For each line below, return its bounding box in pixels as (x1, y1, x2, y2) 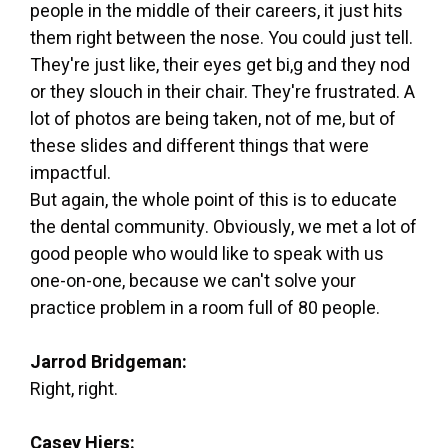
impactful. (30, 159, 111, 187)
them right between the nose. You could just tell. (30, 24, 413, 52)
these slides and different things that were (30, 132, 369, 160)
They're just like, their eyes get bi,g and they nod (30, 51, 410, 79)
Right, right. (30, 375, 118, 403)
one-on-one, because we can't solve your (30, 267, 356, 295)
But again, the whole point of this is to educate (30, 186, 397, 214)
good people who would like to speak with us (30, 240, 384, 268)
